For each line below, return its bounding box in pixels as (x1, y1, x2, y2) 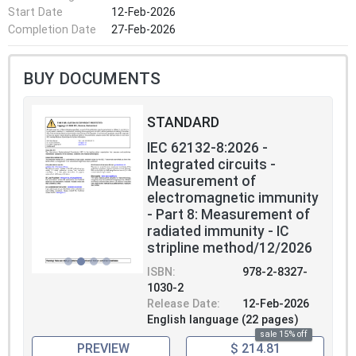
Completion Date (8, 22, 96, 37)
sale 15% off (260, 329, 308, 340)
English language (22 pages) (147, 313, 299, 327)
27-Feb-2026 (111, 22, 176, 37)
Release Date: (147, 297, 220, 311)
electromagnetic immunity (147, 190, 319, 207)
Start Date (8, 6, 63, 20)
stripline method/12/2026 (147, 240, 312, 257)
